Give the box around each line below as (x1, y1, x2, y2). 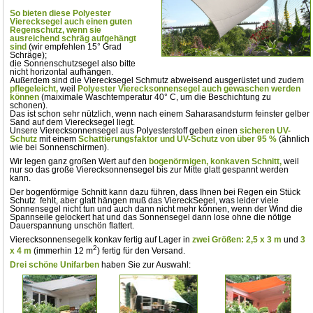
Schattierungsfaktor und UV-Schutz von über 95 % (78, 133, 277, 144)
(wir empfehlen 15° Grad (27, 41, 122, 52)
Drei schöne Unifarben (10, 259, 100, 270)
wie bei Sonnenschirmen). (10, 142, 110, 152)
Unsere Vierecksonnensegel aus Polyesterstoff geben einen (10, 125, 240, 136)
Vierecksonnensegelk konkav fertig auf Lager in (10, 234, 193, 245)
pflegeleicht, (10, 83, 59, 94)
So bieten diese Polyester (10, 8, 112, 18)
